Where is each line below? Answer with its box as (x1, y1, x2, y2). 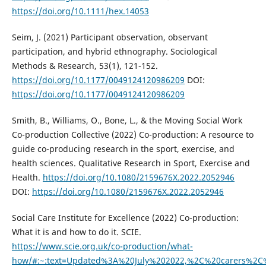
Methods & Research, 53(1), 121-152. (11, 60, 158, 72)
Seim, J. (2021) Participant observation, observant (11, 31, 208, 43)
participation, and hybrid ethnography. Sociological (11, 46, 217, 58)
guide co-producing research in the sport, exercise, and (11, 143, 235, 155)
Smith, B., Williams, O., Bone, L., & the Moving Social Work (11, 115, 242, 126)
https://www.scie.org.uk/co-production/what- (11, 240, 193, 252)
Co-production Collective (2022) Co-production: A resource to (11, 129, 254, 141)
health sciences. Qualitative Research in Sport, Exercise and (11, 157, 250, 169)
